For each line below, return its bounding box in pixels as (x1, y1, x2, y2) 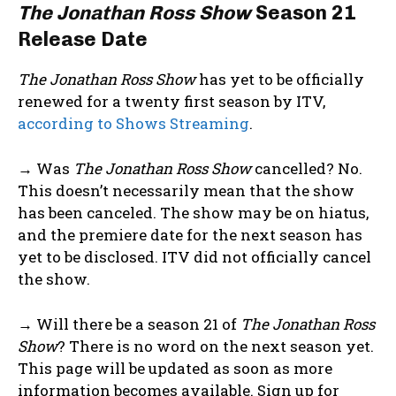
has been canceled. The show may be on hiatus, (18, 202, 369, 224)
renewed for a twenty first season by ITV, (18, 91, 325, 112)
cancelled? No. (251, 158, 362, 179)
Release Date (18, 27, 148, 52)
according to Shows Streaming (18, 113, 249, 134)
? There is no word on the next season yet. (57, 336, 374, 357)
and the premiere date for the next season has (18, 225, 362, 246)
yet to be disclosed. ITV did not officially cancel (18, 247, 371, 268)
